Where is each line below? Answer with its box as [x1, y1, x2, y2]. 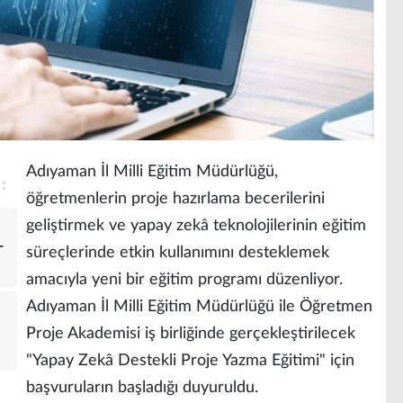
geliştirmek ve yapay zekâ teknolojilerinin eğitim [26, 217, 366, 234]
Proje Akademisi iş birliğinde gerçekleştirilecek [26, 325, 355, 342]
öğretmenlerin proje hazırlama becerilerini [26, 190, 325, 207]
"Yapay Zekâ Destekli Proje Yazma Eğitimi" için [26, 352, 354, 369]
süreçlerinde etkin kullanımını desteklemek [26, 244, 329, 261]
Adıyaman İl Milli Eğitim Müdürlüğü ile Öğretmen [26, 298, 372, 315]
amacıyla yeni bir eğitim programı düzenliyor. [26, 271, 343, 288]
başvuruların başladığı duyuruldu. [26, 379, 258, 396]
